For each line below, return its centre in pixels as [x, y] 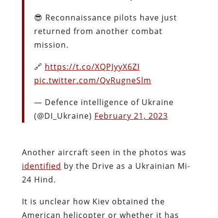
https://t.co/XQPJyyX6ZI [92, 66]
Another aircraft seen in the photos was [104, 152]
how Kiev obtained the [119, 201]
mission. [51, 45]
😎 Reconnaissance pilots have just [105, 17]
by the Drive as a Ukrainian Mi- [126, 166]
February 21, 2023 [131, 116]
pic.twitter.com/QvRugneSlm [92, 80]
